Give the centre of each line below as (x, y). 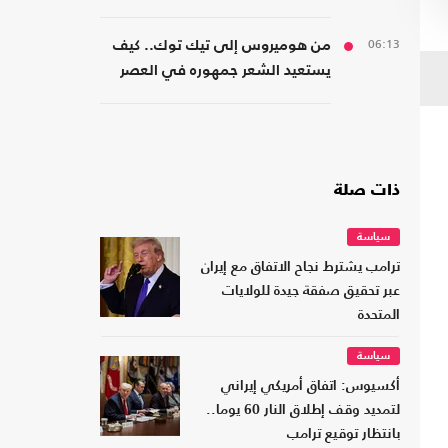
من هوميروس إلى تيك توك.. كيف (222, 46)
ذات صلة (367, 191)
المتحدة (379, 316)
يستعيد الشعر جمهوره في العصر (225, 71)
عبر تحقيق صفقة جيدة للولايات (311, 292)
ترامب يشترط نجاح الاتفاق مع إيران (300, 268)
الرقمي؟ (303, 96)
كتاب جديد (300, 10)
